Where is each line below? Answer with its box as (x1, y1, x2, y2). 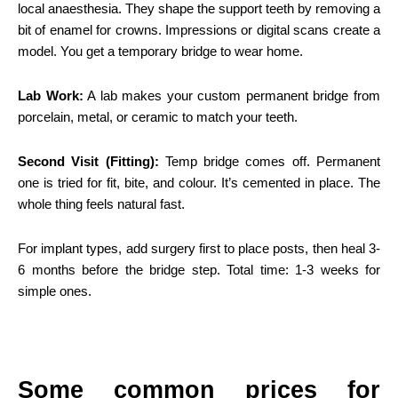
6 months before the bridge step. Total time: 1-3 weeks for (18, 261, 380, 277)
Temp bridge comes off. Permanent (158, 153, 381, 169)
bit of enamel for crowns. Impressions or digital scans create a (18, 21, 380, 37)
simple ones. (18, 283, 92, 298)
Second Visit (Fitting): (18, 153, 159, 169)
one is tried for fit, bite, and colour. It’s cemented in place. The (18, 174, 380, 190)
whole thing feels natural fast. (18, 195, 185, 211)
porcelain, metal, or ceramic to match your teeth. (18, 108, 298, 124)
